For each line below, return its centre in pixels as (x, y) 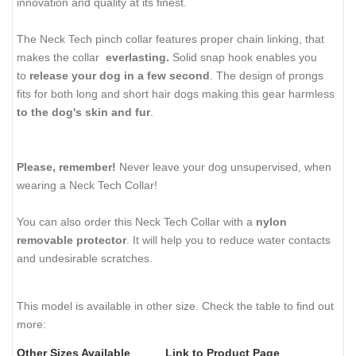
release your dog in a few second (118, 76)
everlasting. (136, 58)
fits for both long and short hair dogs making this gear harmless (176, 94)
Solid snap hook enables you (243, 58)
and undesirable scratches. (86, 259)
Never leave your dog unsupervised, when (224, 167)
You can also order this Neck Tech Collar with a (135, 222)
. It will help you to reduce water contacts (228, 240)
